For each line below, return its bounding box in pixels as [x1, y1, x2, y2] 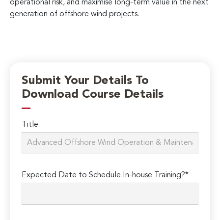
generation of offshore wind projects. [10, 10, 139, 18]
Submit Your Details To [22, 75, 149, 87]
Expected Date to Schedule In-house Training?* [22, 171, 189, 180]
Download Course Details [22, 89, 164, 101]
